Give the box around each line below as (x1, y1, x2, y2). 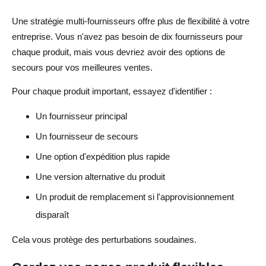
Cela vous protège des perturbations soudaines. (12, 234, 197, 245)
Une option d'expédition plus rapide (36, 151, 170, 161)
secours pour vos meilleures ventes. (12, 62, 153, 72)
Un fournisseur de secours (36, 131, 138, 141)
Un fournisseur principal (36, 110, 127, 121)
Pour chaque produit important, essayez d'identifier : (12, 85, 212, 96)
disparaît (36, 209, 69, 220)
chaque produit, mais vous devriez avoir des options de (12, 46, 225, 57)
